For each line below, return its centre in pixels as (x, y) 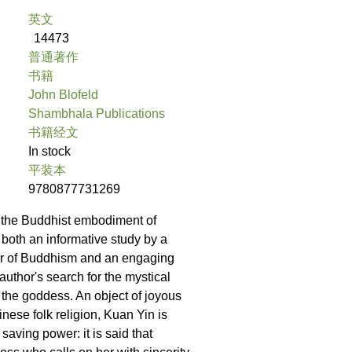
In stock (49, 152)
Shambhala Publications (97, 114)
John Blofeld (63, 95)
